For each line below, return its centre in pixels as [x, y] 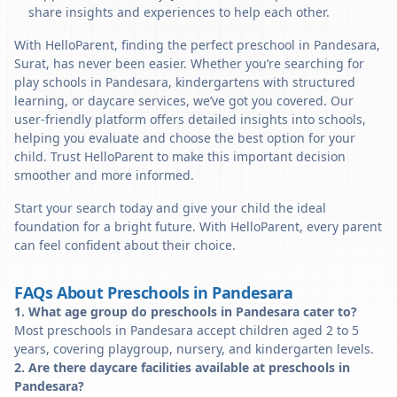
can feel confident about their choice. [125, 245]
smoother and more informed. [104, 175]
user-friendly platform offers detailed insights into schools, [190, 119]
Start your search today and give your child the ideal [170, 208]
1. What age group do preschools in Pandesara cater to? [186, 311]
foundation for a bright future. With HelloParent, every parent [198, 226]
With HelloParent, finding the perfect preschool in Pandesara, [197, 45]
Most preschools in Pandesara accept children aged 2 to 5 [187, 330]
